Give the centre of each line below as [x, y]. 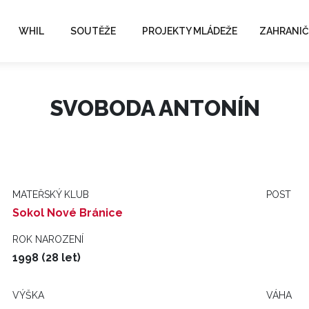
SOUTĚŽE [93, 31]
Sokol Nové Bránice [68, 213]
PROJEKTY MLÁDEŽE [190, 31]
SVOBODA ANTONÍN [154, 108]
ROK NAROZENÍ [48, 239]
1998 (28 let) [47, 258]
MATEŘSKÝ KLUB [51, 195]
